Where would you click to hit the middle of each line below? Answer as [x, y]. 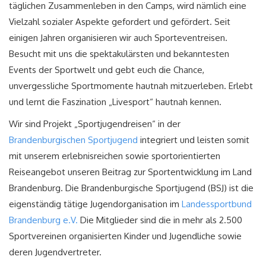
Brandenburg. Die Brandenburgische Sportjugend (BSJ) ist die [131, 188]
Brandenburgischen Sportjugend [73, 140]
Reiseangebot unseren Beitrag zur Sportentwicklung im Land [130, 172]
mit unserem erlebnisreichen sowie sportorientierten [115, 156]
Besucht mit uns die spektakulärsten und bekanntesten [119, 54]
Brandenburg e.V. [43, 220]
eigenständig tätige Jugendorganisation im [95, 204]
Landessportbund [217, 204]
